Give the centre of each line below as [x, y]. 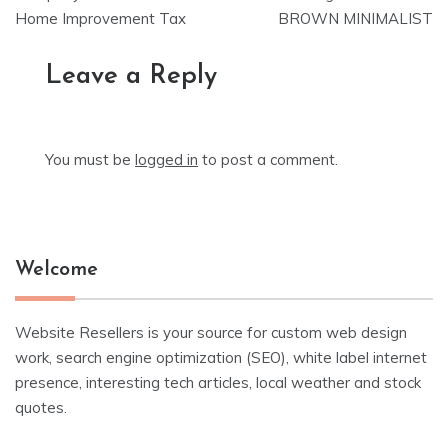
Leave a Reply [131, 77]
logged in [166, 160]
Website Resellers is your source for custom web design [211, 333]
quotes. [41, 408]
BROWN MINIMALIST [355, 19]
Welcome [56, 270]
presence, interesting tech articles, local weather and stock [218, 383]
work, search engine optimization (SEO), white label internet [221, 358]
